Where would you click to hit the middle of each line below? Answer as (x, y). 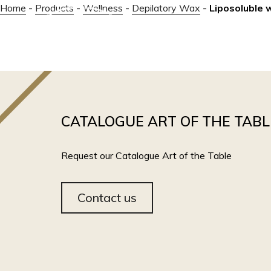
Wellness (103, 8)
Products (54, 8)
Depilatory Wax (166, 8)
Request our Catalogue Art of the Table (146, 155)
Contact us (107, 198)
